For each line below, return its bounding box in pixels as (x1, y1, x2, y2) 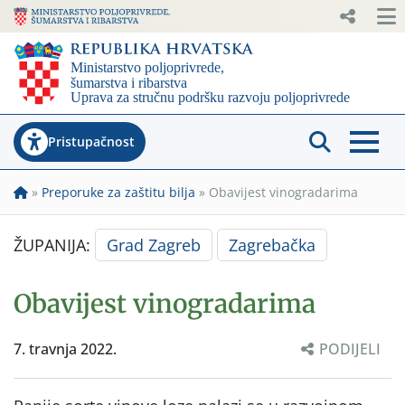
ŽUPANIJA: (14, 233, 95, 256)
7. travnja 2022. (14, 338, 117, 359)
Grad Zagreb (107, 233, 201, 256)
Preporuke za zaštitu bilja (42, 183, 195, 201)
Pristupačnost (48, 132, 135, 150)
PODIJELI (319, 338, 381, 359)
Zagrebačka (229, 233, 316, 256)
